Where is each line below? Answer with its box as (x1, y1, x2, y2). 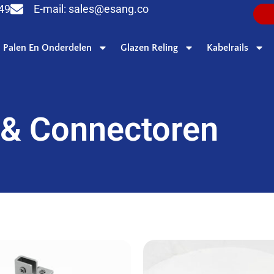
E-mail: (33, 3, 68, 15)
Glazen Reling (120, 42, 178, 54)
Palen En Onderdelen (3, 42, 92, 54)
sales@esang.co (68, 3, 149, 15)
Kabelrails (207, 42, 248, 54)
